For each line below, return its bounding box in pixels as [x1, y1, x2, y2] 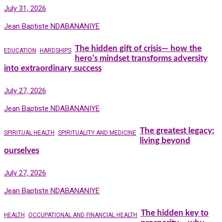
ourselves [4, 146, 39, 155]
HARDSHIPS [40, 47, 71, 54]
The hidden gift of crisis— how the [75, 44, 202, 53]
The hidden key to [141, 208, 209, 217]
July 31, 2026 [4, 3, 46, 13]
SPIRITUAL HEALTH [4, 129, 55, 136]
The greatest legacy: [140, 126, 214, 135]
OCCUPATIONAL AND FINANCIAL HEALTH [28, 211, 137, 219]
